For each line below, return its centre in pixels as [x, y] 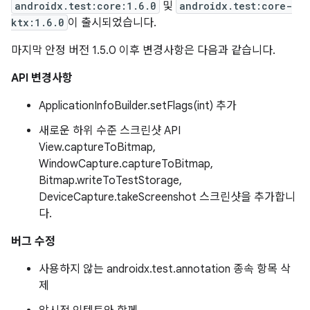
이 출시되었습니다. [112, 23]
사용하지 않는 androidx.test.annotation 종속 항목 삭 [165, 269]
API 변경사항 [42, 78]
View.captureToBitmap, [97, 147]
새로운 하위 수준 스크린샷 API [110, 131]
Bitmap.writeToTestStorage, [110, 181]
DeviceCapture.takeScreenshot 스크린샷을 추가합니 [167, 197]
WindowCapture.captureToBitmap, [126, 164]
